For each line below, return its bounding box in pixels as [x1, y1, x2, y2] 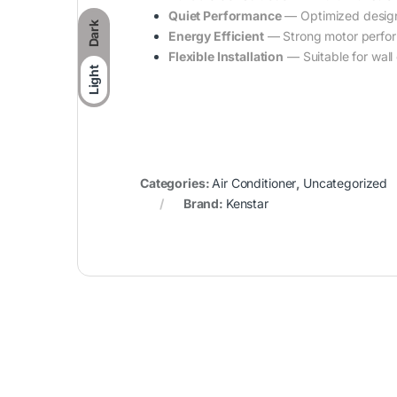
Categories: [140, 175, 213, 191]
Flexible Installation [168, 48, 284, 64]
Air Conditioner [212, 175, 297, 191]
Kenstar [225, 195, 269, 211]
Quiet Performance [168, 7, 282, 23]
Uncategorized [302, 175, 388, 191]
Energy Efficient [168, 27, 264, 43]
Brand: [183, 195, 226, 211]
